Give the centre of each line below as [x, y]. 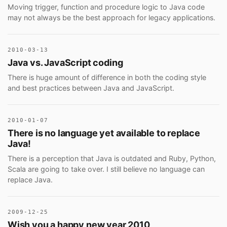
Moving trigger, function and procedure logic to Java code [106, 7]
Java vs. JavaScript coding [65, 63]
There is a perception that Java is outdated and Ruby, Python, [112, 158]
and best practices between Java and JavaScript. [91, 88]
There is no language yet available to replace [104, 133]
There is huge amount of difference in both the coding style [107, 77]
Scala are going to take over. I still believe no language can [106, 169]
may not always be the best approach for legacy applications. [111, 17]
